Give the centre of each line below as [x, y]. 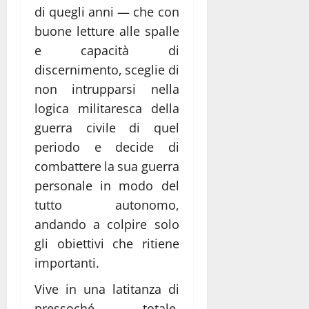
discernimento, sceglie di [107, 69]
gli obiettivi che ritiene [107, 243]
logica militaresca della [107, 108]
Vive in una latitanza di [107, 289]
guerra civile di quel [107, 127]
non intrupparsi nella [107, 89]
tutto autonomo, [107, 205]
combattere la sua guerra [107, 166]
